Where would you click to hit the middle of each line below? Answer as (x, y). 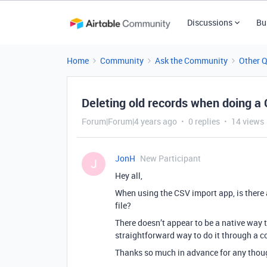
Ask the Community (191, 60)
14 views (248, 121)
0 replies (204, 121)
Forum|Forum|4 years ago (129, 121)
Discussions (209, 22)
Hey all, (129, 176)
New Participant (170, 158)
